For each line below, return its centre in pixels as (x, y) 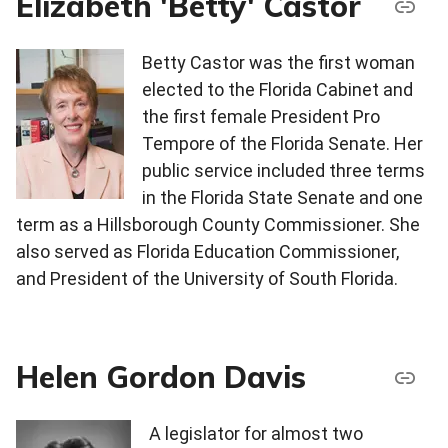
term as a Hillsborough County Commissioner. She (218, 225)
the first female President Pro (261, 117)
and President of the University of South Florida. (207, 279)
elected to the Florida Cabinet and (277, 90)
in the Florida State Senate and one (282, 198)
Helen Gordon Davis (161, 376)
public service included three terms (283, 171)
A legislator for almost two (256, 434)
